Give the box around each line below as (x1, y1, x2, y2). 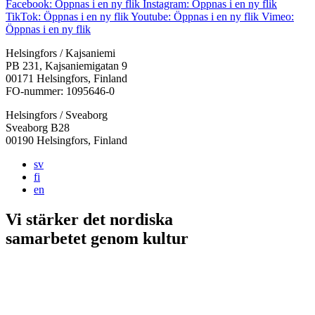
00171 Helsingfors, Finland (6, 72, 127, 84)
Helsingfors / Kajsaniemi (6, 47, 115, 59)
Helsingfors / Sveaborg (6, 109, 108, 121)
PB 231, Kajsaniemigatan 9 (6, 60, 127, 72)
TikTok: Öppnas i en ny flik (6, 11, 129, 22)
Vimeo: (262, 11, 294, 22)
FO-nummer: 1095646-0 (6, 85, 115, 97)
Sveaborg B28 (6, 122, 70, 134)
